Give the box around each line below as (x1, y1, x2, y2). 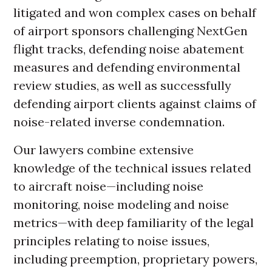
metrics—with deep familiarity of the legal (13, 215, 254, 231)
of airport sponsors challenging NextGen (13, 23, 248, 39)
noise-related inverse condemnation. (13, 114, 225, 130)
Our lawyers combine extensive (13, 142, 194, 158)
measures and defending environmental (13, 59, 241, 75)
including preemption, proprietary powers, (13, 251, 258, 267)
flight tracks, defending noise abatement (13, 41, 245, 57)
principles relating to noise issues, (13, 233, 210, 249)
